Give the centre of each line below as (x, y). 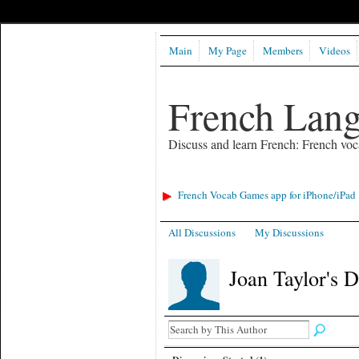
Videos (334, 51)
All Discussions (202, 232)
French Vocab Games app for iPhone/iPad (266, 195)
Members (282, 51)
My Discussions (290, 232)
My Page (227, 51)
